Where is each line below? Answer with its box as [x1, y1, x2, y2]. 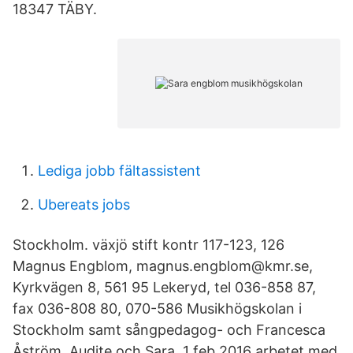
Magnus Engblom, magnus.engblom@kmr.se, [13, 258, 313, 274]
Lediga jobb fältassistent [38, 162, 201, 179]
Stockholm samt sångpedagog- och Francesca [13, 321, 325, 338]
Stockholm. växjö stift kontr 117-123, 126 [13, 236, 284, 253]
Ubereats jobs [38, 196, 130, 213]
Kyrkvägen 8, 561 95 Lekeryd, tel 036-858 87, [13, 279, 316, 295]
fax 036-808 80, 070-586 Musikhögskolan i [13, 300, 302, 317]
